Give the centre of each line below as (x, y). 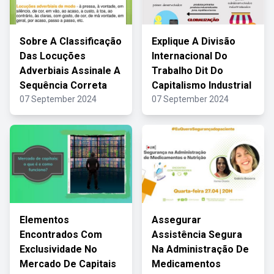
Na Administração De (200, 249)
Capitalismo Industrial (202, 85)
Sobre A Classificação (71, 41)
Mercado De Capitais (68, 264)
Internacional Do (190, 56)
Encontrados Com (61, 235)
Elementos (44, 220)
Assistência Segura (197, 235)
